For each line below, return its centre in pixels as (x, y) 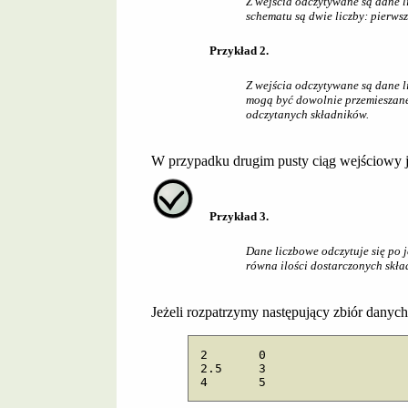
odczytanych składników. (307, 114)
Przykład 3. (239, 216)
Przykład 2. (239, 50)
